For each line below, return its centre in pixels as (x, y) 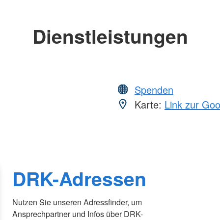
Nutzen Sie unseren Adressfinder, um (77, 202)
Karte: (148, 104)
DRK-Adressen (80, 179)
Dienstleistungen (110, 36)
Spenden (154, 89)
